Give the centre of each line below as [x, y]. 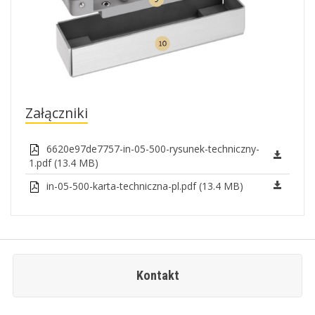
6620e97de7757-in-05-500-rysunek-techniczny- [152, 148]
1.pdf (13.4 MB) [64, 162]
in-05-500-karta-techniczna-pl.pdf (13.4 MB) [143, 186]
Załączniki [57, 112]
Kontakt [157, 275]
